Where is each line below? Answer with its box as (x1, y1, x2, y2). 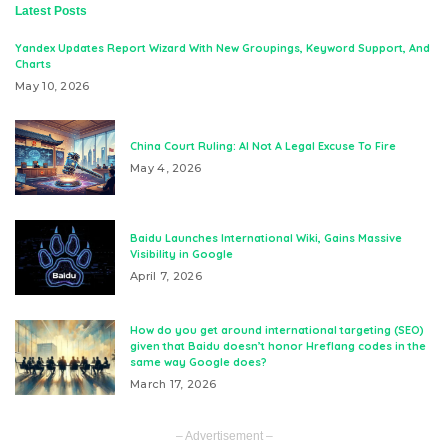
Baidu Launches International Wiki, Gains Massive (130, 231, 402, 245)
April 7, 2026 (130, 269, 202, 283)
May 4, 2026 (130, 161, 202, 175)
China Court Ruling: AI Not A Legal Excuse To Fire (130, 139, 396, 153)
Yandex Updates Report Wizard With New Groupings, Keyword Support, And (15, 41, 430, 55)
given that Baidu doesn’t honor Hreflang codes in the (130, 339, 426, 353)
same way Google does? (130, 355, 267, 369)
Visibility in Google (130, 247, 233, 261)
